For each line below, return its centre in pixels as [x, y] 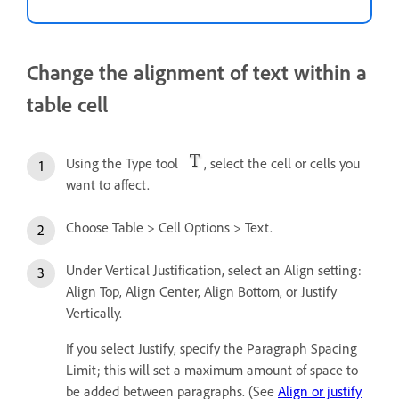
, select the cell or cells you [282, 163]
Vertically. [94, 312]
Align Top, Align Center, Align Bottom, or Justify [201, 291]
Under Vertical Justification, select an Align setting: [214, 269]
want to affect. [108, 184]
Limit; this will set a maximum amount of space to [212, 369]
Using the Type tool [126, 163]
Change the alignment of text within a [197, 72]
